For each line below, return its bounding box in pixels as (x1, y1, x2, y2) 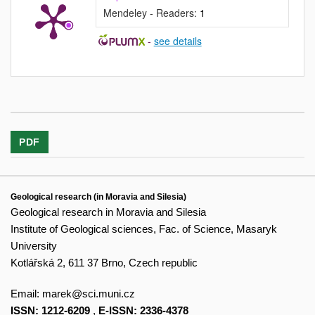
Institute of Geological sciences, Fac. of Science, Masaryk (11, 223, 277, 236)
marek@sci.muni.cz (42, 287, 135, 300)
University (11, 240, 57, 252)
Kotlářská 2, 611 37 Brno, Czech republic (11, 257, 198, 269)
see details (153, 34, 202, 49)
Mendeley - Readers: (103, 6, 200, 20)
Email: (11, 287, 42, 300)
